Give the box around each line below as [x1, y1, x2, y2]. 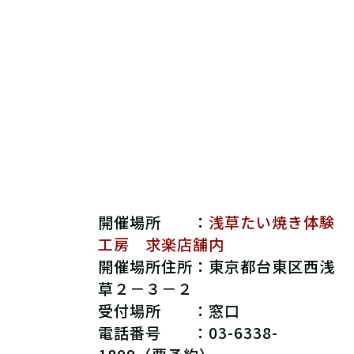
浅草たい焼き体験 [208, 210, 335, 233]
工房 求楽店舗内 [98, 232, 224, 255]
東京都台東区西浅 [208, 254, 335, 277]
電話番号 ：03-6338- [98, 321, 278, 344]
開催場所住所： [98, 254, 209, 277]
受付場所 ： [98, 299, 209, 322]
